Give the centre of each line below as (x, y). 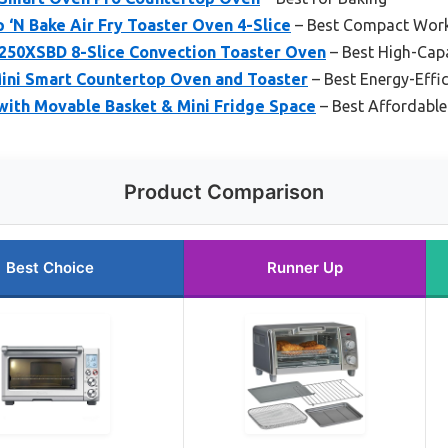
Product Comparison (224, 191)
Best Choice (49, 267)
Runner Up (304, 267)
